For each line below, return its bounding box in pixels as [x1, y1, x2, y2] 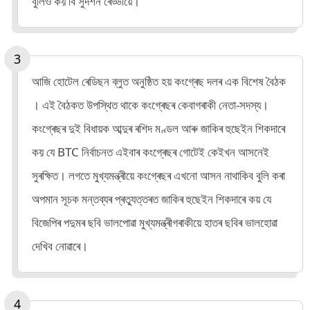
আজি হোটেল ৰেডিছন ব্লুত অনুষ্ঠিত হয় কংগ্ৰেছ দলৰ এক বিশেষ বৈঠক [32, 73, 286, 89]
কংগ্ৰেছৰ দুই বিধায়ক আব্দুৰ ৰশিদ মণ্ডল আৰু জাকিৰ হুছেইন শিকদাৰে [32, 120, 285, 136]
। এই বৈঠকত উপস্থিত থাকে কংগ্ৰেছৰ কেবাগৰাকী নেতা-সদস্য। [32, 96, 268, 113]
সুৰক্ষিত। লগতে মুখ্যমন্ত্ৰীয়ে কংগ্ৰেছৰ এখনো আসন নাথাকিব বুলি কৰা [32, 167, 285, 183]
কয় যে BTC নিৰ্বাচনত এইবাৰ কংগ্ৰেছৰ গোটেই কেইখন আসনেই [32, 143, 269, 160]
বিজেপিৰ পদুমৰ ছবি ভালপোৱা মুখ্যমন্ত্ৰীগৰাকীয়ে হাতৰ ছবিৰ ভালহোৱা [32, 214, 277, 230]
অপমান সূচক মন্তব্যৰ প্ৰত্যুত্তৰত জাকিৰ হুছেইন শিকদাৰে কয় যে [32, 190, 271, 207]
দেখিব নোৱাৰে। [32, 237, 88, 254]
